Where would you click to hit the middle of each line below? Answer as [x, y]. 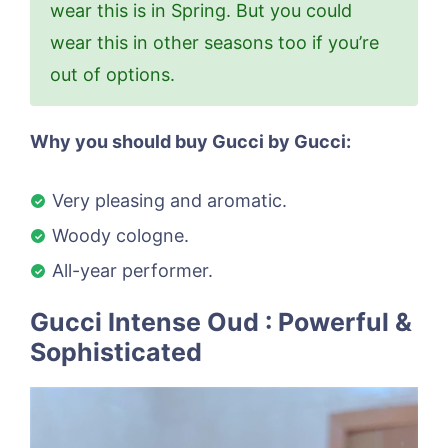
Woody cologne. [120, 236]
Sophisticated [116, 352]
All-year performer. [132, 271]
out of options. [112, 75]
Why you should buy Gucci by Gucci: [190, 142]
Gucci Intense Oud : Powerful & [221, 322]
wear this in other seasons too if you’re [214, 43]
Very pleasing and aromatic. [169, 201]
